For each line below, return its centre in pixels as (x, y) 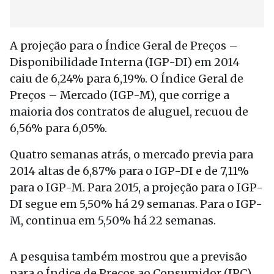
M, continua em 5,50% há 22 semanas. (113, 220)
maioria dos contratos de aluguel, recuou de (129, 112)
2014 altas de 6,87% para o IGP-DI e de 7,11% (129, 171)
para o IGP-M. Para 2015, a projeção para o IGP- (136, 187)
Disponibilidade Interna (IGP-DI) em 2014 (125, 62)
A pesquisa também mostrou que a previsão (128, 257)
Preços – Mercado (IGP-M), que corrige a (120, 95)
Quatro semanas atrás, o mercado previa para (131, 154)
